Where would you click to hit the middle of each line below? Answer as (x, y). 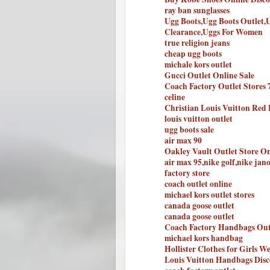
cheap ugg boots (193, 53)
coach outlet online (198, 184)
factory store (187, 173)
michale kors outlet (198, 64)
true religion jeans (197, 42)
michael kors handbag (204, 238)
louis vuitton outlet (199, 118)
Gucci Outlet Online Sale (209, 75)
